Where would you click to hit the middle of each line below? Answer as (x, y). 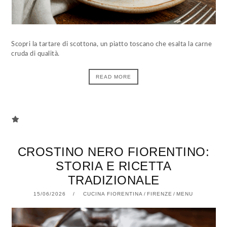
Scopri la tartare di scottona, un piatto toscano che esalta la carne (112, 44)
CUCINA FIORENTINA (113, 194)
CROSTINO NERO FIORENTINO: (113, 152)
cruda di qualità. (35, 54)
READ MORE (113, 77)
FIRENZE (159, 194)
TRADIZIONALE (113, 180)
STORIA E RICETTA (113, 166)
